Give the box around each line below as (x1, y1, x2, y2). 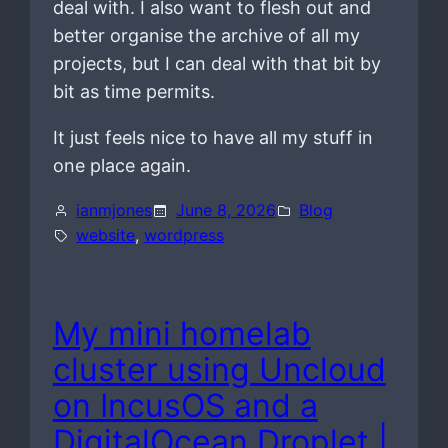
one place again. (52, 155, 191, 177)
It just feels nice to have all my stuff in (52, 127, 373, 149)
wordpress (144, 225, 225, 246)
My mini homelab (52, 313, 311, 353)
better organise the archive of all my (52, 25, 360, 47)
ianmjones (76, 200, 153, 221)
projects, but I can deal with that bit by (52, 53, 381, 75)
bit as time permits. (52, 81, 215, 103)
